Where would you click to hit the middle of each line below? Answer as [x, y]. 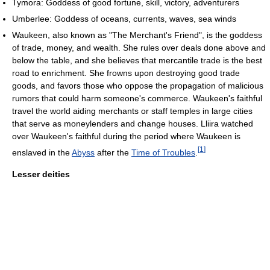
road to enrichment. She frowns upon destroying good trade [126, 73]
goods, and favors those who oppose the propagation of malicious [138, 86]
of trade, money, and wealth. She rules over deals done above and [139, 48]
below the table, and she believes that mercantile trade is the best [137, 61]
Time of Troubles [163, 153]
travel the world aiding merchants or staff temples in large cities [132, 111]
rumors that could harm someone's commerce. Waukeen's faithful [137, 99]
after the [113, 153]
